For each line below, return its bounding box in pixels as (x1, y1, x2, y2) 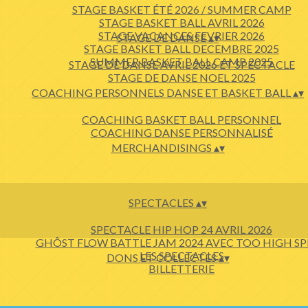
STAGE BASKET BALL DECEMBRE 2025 (84, 42, 279, 55)
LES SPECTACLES (139, 249, 224, 262)
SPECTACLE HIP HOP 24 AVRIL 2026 (91, 223, 272, 236)
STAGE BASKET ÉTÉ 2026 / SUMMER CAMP (71, 3, 291, 16)
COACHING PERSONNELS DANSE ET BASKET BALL (32, 86, 293, 99)
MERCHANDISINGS (111, 141, 214, 154)
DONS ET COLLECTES (106, 251, 219, 264)
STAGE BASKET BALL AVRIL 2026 (98, 16, 265, 29)
